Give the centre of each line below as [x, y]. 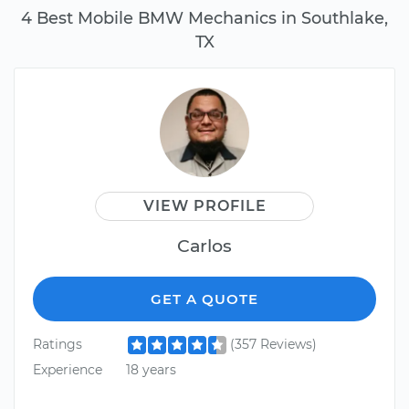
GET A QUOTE [204, 299]
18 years [151, 369]
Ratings [58, 345]
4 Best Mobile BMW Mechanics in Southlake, [204, 18]
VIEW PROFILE [204, 206]
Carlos [204, 246]
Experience [68, 369]
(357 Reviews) [273, 345]
